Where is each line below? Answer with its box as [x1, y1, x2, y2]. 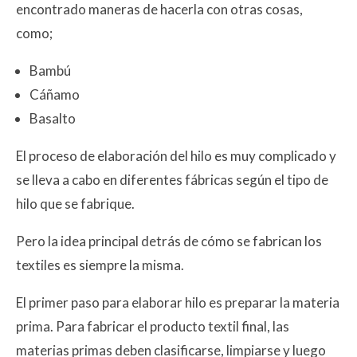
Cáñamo [29, 85, 80, 103]
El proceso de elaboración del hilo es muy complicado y [16, 147, 336, 164]
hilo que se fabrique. [16, 194, 135, 212]
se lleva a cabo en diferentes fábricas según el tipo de [16, 171, 328, 188]
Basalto [29, 109, 76, 127]
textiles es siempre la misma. [16, 256, 184, 273]
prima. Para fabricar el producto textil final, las [16, 317, 289, 335]
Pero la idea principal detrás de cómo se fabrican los [16, 232, 322, 249]
